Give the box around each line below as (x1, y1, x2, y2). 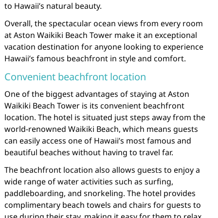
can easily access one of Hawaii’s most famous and (4, 135, 191, 146)
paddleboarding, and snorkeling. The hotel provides (4, 188, 196, 199)
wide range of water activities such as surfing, (4, 176, 173, 187)
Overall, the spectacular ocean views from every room (4, 18, 203, 29)
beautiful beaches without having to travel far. (4, 147, 173, 158)
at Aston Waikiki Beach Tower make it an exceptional (4, 30, 197, 40)
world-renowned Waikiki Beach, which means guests (4, 124, 198, 134)
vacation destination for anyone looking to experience (4, 41, 203, 52)
